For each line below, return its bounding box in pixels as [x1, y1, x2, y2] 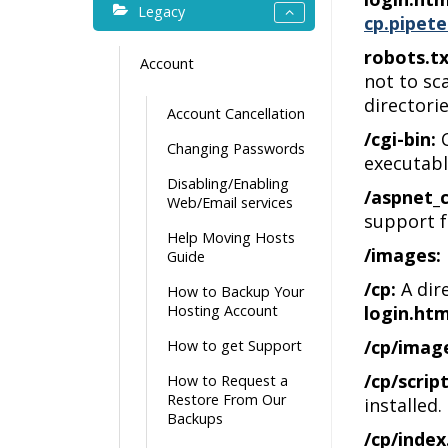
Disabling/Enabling [167, 174, 289, 193]
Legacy [138, 2, 185, 21]
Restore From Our [167, 390, 286, 409]
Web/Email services [167, 193, 293, 212]
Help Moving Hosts [167, 228, 295, 247]
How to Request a [167, 371, 288, 390]
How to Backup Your [167, 282, 304, 301]
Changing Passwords [167, 139, 305, 158]
